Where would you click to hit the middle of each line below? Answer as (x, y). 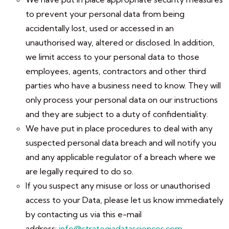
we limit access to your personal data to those (112, 57)
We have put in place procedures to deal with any (119, 128)
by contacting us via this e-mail (84, 214)
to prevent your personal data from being (105, 14)
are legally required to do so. (79, 171)
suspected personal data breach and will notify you (121, 143)
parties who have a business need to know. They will (123, 85)
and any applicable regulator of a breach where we (121, 157)
